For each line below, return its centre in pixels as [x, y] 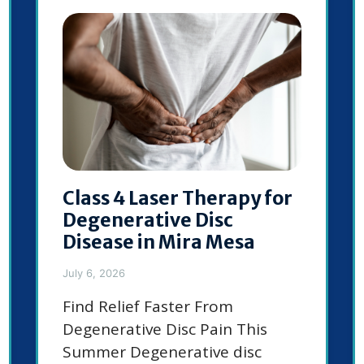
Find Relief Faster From [148, 307]
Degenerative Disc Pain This [165, 329]
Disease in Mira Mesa [159, 242]
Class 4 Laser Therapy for [178, 198]
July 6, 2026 [94, 273]
